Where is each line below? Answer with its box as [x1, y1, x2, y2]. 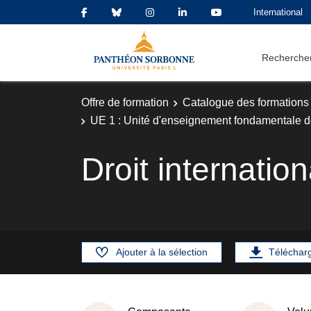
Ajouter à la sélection [116, 246, 208, 258]
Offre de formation [81, 96, 169, 108]
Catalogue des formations [183, 96, 309, 108]
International [253, 6, 303, 17]
